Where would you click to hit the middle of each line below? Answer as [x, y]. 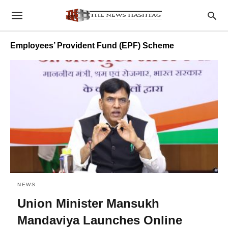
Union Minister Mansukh [88, 203]
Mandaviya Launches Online [100, 220]
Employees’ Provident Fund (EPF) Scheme [92, 46]
